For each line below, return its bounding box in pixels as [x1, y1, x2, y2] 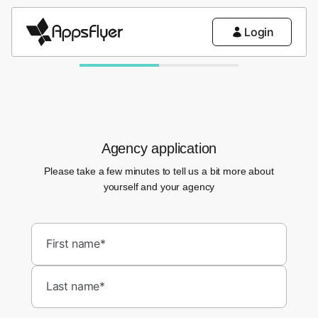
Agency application [101, 141, 217, 156]
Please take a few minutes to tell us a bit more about [44, 165, 274, 177]
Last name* [46, 279, 105, 293]
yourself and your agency [103, 181, 215, 192]
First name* [46, 236, 106, 251]
